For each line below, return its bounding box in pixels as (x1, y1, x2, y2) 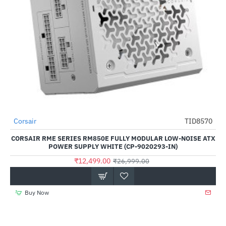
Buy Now (24, 189, 49, 196)
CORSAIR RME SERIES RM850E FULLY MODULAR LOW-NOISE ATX (11, 134, 215, 143)
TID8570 (185, 117, 212, 126)
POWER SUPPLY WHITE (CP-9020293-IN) (48, 142, 178, 151)
